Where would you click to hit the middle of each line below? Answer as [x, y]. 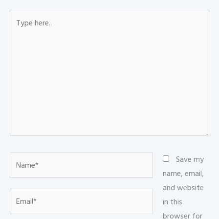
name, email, [183, 173]
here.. [18, 30]
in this [173, 202]
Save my [190, 159]
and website [183, 187]
